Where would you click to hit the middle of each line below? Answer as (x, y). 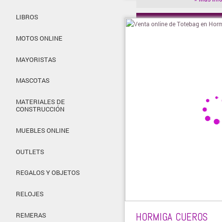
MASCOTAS (33, 81)
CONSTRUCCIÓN (40, 109)
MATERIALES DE (40, 102)
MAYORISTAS (36, 59)
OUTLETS (30, 151)
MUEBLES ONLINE (43, 130)
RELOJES (30, 194)
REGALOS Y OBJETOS (48, 173)
